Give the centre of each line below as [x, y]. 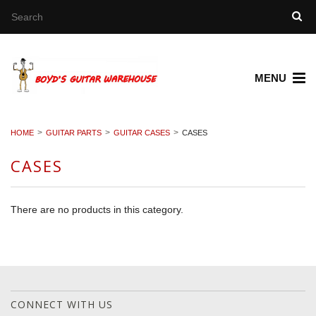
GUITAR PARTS [74, 132]
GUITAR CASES [142, 132]
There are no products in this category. [97, 209]
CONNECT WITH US [62, 304]
